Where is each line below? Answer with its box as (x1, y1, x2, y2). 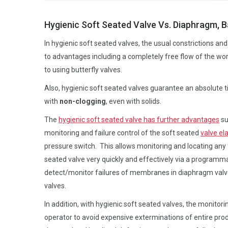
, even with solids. (106, 97, 161, 106)
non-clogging (60, 97, 106, 106)
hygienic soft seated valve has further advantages (59, 116, 219, 124)
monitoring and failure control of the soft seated (44, 129, 201, 137)
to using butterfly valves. (44, 66, 122, 74)
